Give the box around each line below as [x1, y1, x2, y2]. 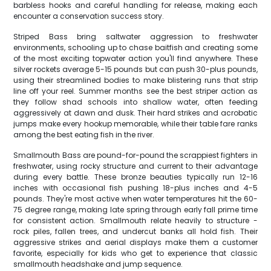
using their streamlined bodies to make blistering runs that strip [13, 75, 258, 85]
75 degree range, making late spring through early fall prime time [13, 204, 258, 215]
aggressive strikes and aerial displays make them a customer [13, 237, 258, 247]
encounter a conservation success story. [13, 11, 165, 21]
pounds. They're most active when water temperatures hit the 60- [13, 194, 258, 204]
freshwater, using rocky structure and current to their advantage [13, 161, 258, 171]
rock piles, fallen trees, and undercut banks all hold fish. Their [13, 226, 258, 237]
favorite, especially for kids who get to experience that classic [13, 248, 258, 258]
